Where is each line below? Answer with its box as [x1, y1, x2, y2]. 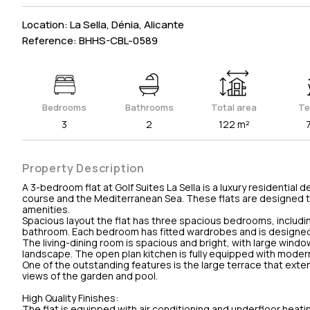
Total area [211, 100, 257, 113]
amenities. [22, 202, 70, 216]
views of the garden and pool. [22, 268, 158, 282]
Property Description [22, 160, 145, 176]
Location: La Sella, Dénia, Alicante [22, 17, 184, 32]
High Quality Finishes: [22, 291, 118, 304]
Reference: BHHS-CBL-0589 [22, 33, 158, 48]
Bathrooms [125, 100, 174, 113]
